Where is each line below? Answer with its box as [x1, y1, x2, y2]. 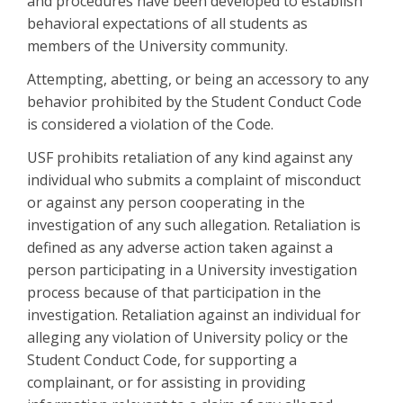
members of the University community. [27, 36, 291, 57]
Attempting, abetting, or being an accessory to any [27, 69, 369, 90]
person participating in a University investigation [27, 260, 357, 281]
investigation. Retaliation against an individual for [27, 305, 361, 326]
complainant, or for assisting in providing [27, 372, 306, 393]
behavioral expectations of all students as [27, 13, 308, 34]
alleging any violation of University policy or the [27, 327, 348, 348]
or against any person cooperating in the [27, 193, 305, 213]
